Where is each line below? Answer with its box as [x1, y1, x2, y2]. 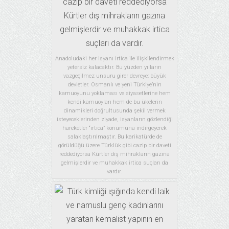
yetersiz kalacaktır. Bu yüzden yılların [67, 64, 162, 71]
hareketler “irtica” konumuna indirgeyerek [62, 125, 167, 132]
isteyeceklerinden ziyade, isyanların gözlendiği [56, 116, 173, 123]
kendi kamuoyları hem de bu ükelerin [67, 99, 162, 106]
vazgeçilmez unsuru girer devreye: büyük [63, 73, 166, 80]
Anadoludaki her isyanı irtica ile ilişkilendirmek [55, 55, 174, 62]
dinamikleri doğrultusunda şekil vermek [63, 107, 166, 114]
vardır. [107, 168, 122, 175]
